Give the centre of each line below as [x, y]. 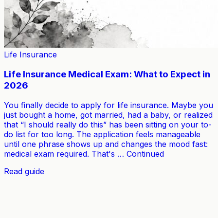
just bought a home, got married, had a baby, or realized [108, 115]
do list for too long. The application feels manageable [102, 134]
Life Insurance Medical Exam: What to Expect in [107, 74]
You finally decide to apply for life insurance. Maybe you [109, 105]
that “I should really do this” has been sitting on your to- [108, 124]
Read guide [24, 171]
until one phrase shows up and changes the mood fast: [106, 144]
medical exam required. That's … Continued [84, 154]
